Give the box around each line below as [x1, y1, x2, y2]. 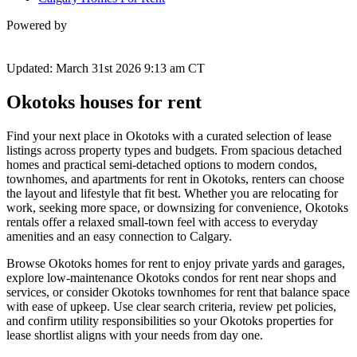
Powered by [6, 18, 67, 33]
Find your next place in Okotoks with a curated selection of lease [6, 129, 331, 143]
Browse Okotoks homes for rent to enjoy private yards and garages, [6, 257, 345, 271]
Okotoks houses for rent [6, 92, 202, 113]
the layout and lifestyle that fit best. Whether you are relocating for [6, 186, 338, 201]
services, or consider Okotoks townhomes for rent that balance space [6, 285, 350, 300]
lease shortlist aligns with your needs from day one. [6, 328, 263, 343]
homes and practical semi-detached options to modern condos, [6, 158, 317, 172]
